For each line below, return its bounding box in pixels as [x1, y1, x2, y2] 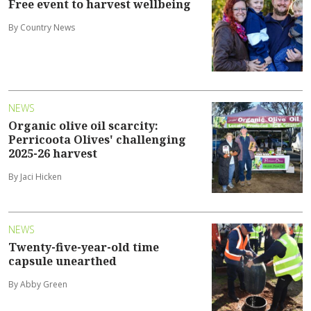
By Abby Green [8, 278, 67, 291]
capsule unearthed [8, 253, 117, 269]
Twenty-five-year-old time [8, 239, 159, 255]
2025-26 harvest [8, 146, 97, 162]
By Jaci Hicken [8, 171, 62, 183]
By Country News [8, 22, 75, 34]
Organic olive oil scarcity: [8, 118, 158, 134]
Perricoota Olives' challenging [8, 132, 186, 148]
